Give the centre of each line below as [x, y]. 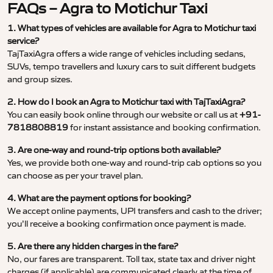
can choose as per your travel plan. [75, 176]
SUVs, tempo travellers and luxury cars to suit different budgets [131, 67]
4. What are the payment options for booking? [99, 198]
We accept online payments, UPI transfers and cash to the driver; [135, 211]
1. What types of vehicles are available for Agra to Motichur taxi [132, 28]
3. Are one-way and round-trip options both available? [114, 150]
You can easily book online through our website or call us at [123, 115]
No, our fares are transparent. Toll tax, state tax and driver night [131, 259]
